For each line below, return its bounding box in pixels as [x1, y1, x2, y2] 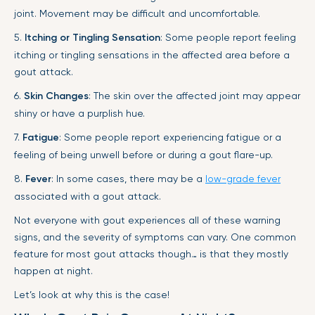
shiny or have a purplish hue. [14, 107, 145, 119]
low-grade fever [205, 172, 281, 184]
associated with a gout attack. [14, 190, 161, 202]
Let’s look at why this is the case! [14, 288, 169, 300]
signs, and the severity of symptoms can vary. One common [14, 231, 296, 243]
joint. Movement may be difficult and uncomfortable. [14, 7, 260, 19]
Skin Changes [24, 89, 89, 102]
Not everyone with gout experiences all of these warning [14, 214, 281, 226]
